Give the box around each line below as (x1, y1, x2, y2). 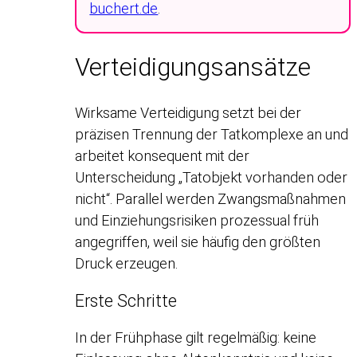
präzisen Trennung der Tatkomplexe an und (75, 126, 349, 143)
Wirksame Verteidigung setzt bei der (75, 104, 302, 122)
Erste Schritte (75, 290, 178, 311)
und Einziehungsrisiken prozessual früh (75, 212, 320, 229)
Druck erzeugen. (75, 255, 178, 273)
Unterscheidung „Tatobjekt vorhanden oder (75, 169, 348, 186)
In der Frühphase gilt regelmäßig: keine (75, 328, 317, 346)
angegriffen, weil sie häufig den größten (75, 233, 321, 251)
